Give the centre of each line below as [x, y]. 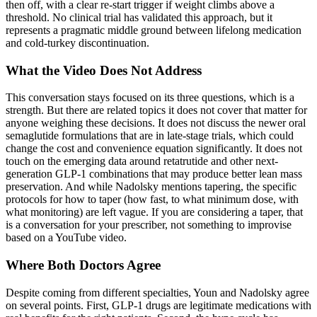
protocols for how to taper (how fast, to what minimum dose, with [152, 200]
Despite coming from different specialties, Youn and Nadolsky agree [157, 292]
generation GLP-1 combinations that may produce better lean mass [154, 174]
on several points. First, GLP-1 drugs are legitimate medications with [158, 305]
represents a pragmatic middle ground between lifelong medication [154, 30]
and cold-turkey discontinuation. [77, 43]
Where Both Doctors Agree [83, 265]
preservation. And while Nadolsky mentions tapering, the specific [151, 187]
